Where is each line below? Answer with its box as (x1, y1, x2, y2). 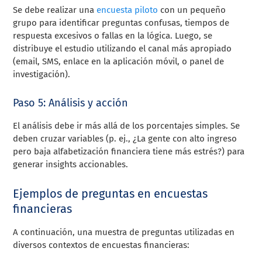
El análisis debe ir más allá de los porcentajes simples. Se (13, 120, 240, 131)
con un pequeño (158, 4, 226, 15)
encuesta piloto (96, 4, 158, 15)
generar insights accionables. (13, 158, 129, 170)
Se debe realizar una (13, 4, 97, 15)
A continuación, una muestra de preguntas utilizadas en (13, 226, 235, 237)
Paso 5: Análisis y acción (13, 96, 129, 109)
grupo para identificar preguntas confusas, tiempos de (13, 17, 230, 28)
